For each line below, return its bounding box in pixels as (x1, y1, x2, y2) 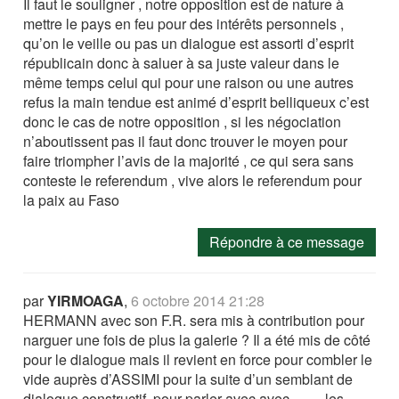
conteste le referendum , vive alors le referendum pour (23, 170, 362, 191)
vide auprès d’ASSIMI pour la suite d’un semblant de (23, 369, 354, 390)
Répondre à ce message (208, 232, 364, 253)
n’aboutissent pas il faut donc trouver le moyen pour (23, 131, 348, 152)
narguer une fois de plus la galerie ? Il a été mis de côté (23, 330, 371, 351)
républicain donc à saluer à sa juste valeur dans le (23, 53, 340, 74)
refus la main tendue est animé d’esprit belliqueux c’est (23, 92, 370, 113)
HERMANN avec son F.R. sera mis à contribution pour (23, 310, 365, 331)
